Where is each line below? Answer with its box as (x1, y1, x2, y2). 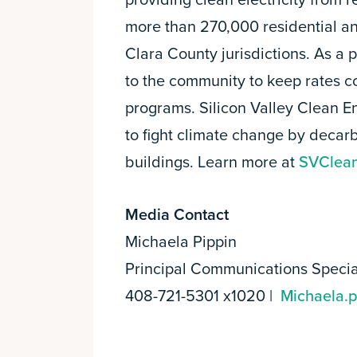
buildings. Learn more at (125, 153, 299, 172)
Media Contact (125, 206, 229, 225)
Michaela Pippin (125, 233, 237, 252)
